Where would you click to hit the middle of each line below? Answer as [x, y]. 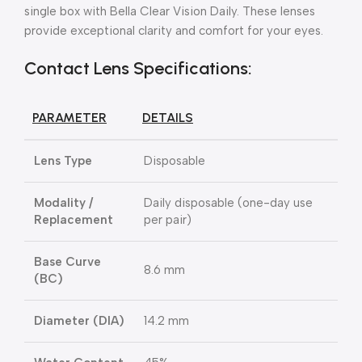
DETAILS [168, 118]
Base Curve [67, 262]
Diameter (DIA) [79, 321]
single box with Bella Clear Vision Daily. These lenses [170, 11]
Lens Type [63, 161]
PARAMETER [69, 118]
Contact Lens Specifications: [138, 68]
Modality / [63, 203]
